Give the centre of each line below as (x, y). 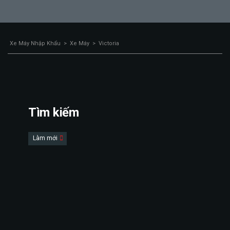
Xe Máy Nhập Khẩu (35, 43)
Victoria (109, 43)
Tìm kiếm (54, 112)
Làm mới (46, 138)
